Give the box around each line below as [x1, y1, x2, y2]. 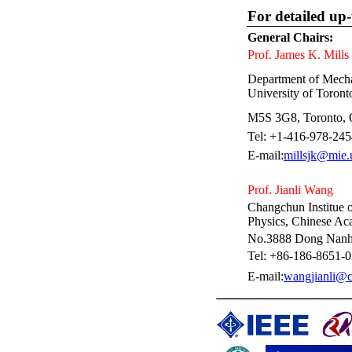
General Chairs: [247, 31, 333, 44]
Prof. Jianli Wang [247, 183, 333, 196]
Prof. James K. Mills [247, 48, 349, 61]
